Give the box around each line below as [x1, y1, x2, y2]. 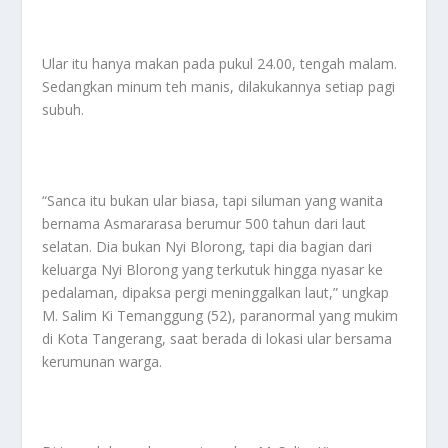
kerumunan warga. [42, 351, 163, 371]
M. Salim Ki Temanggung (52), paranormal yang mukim [42, 305, 399, 325]
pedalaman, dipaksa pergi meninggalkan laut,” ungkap [42, 282, 390, 302]
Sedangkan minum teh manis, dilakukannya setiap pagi [42, 76, 396, 96]
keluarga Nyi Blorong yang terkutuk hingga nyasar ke [42, 259, 384, 279]
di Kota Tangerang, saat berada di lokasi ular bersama [42, 328, 393, 348]
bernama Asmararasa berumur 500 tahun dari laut [42, 213, 367, 233]
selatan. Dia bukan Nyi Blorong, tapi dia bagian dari [42, 236, 373, 256]
